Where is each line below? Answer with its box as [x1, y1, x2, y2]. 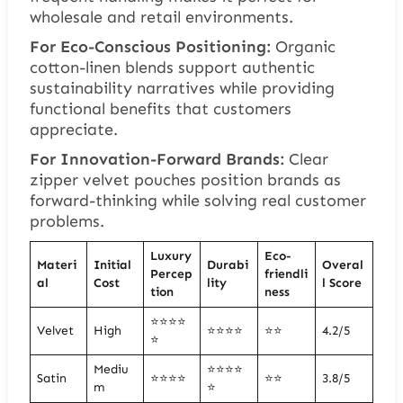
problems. [29, 211, 104, 232]
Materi [36, 257, 76, 273]
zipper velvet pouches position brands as [29, 170, 341, 191]
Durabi [206, 257, 248, 273]
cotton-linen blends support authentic [29, 58, 315, 78]
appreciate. [29, 120, 118, 140]
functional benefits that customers [29, 99, 291, 120]
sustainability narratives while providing [29, 78, 335, 99]
